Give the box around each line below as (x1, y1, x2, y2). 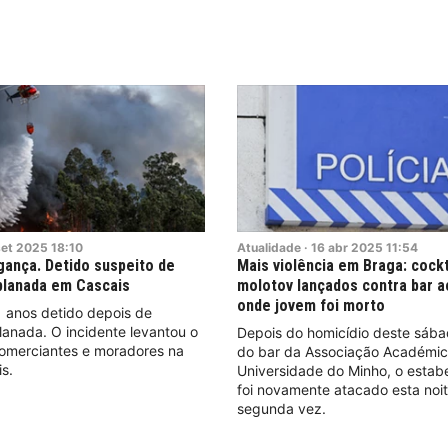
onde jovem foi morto (237, 296, 386, 316)
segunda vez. (237, 400, 327, 418)
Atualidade (237, 240, 302, 256)
